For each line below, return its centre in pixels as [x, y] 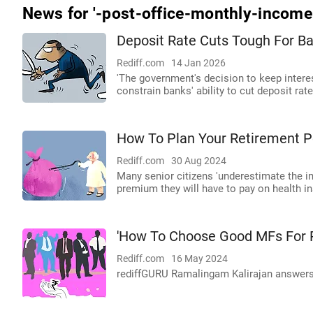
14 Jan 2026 [198, 63]
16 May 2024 [199, 259]
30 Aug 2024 [199, 161]
